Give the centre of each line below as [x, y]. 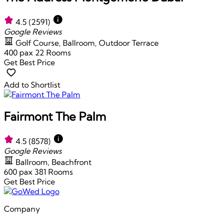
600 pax [19, 172]
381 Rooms [54, 172]
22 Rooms [53, 52]
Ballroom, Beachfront [54, 162]
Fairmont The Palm [55, 116]
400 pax [19, 52]
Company [22, 209]
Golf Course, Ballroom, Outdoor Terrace [87, 43]
